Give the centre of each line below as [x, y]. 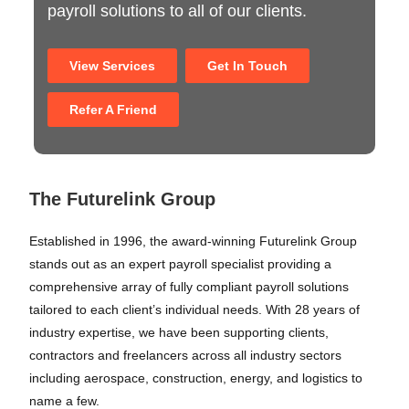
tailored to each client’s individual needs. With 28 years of [195, 309]
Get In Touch [248, 65]
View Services [113, 65]
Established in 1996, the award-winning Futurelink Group [194, 241]
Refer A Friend [114, 109]
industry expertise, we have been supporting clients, [179, 332]
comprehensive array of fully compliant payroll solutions [189, 287]
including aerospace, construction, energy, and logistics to [196, 378]
